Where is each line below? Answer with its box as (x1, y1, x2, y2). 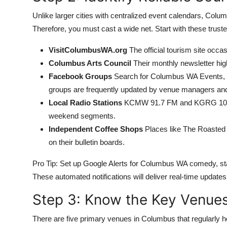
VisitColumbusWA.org (49, 46, 127, 54)
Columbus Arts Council (49, 59, 131, 67)
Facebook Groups (49, 72, 112, 81)
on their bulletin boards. (49, 138, 125, 146)
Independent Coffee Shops (49, 125, 143, 133)
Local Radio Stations (49, 98, 122, 107)
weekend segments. (49, 111, 116, 120)
